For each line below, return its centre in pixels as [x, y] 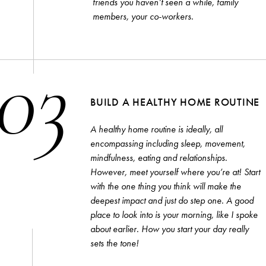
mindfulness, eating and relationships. [159, 157]
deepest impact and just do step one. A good [172, 200]
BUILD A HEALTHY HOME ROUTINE [175, 102]
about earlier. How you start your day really [170, 229]
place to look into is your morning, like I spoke [174, 214]
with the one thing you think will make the [166, 186]
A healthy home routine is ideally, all [156, 129]
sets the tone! [115, 243]
